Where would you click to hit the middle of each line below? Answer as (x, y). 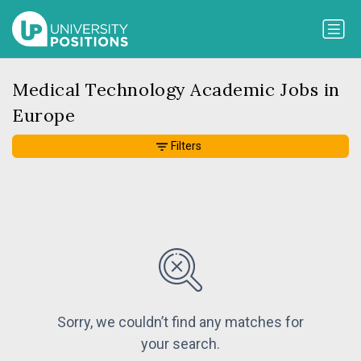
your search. (180, 344)
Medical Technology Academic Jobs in (176, 90)
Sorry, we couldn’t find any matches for (180, 322)
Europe (44, 116)
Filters (186, 146)
